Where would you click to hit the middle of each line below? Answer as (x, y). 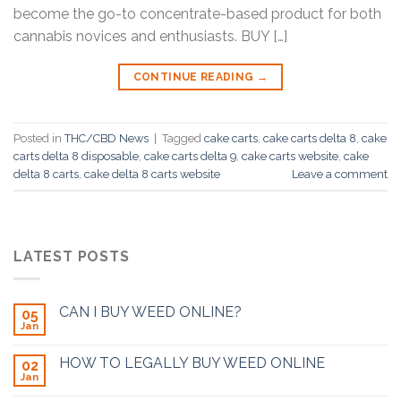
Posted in (39, 138)
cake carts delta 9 (190, 156)
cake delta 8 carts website (152, 174)
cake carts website (290, 156)
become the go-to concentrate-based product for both (197, 14)
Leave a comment (340, 174)
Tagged (183, 138)
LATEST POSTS (72, 257)
